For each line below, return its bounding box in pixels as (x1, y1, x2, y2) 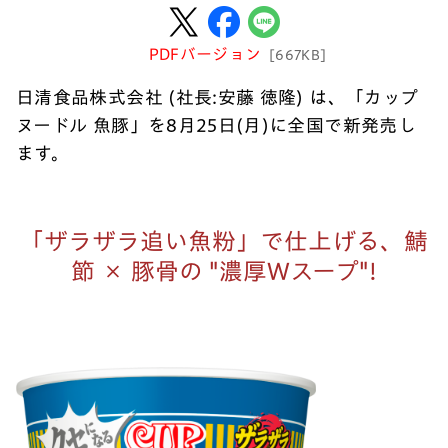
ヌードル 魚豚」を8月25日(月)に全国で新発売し (16, 116, 416, 134)
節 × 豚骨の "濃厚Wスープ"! (71, 259, 377, 283)
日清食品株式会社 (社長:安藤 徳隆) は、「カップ (16, 88, 419, 106)
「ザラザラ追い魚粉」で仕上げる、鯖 (20, 229, 428, 253)
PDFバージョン (148, 46, 262, 62)
